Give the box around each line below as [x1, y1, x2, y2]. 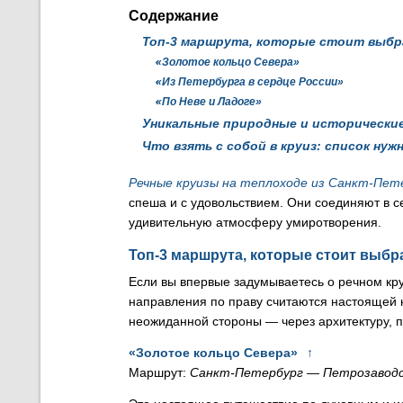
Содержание [129, 8, 219, 23]
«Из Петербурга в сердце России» [156, 76, 344, 88]
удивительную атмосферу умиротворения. [129, 215, 381, 229]
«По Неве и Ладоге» [156, 95, 262, 108]
